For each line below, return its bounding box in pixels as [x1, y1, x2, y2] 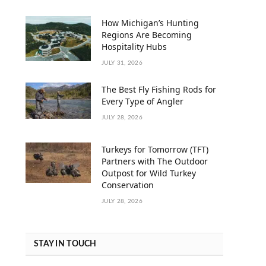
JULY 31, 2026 [102, 59, 142, 66]
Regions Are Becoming [102, 28, 192, 40]
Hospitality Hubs [102, 40, 167, 52]
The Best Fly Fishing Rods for [102, 83, 216, 95]
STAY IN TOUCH [34, 239, 97, 248]
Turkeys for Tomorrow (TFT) [102, 143, 208, 155]
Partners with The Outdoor [102, 155, 208, 167]
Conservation [102, 179, 154, 191]
